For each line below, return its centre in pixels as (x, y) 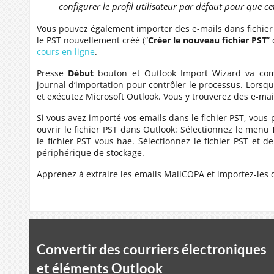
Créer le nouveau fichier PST (208, 40)
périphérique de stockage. (91, 153)
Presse (53, 73)
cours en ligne (66, 52)
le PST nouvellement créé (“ (93, 40)
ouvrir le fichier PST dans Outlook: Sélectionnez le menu (154, 129)
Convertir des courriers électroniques (152, 249)
